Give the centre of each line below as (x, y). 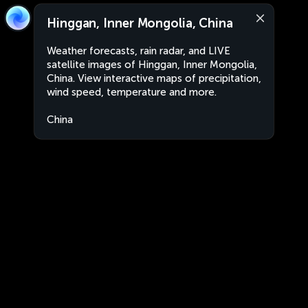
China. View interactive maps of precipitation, (154, 78)
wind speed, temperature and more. (132, 92)
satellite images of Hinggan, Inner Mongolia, (152, 65)
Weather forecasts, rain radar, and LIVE (139, 51)
